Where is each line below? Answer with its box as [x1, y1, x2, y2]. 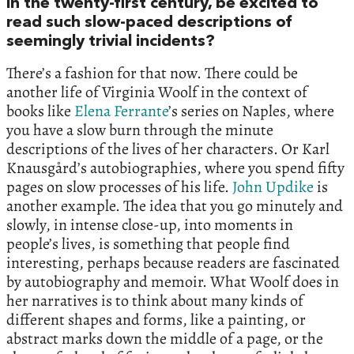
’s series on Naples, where [168, 100, 334, 122]
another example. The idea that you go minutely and [6, 194, 343, 217]
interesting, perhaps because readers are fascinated [6, 251, 340, 273]
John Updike [232, 175, 314, 198]
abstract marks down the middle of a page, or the [6, 327, 323, 349]
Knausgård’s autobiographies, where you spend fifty [6, 156, 345, 179]
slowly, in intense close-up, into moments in [6, 213, 293, 235]
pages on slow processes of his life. [6, 175, 232, 198]
